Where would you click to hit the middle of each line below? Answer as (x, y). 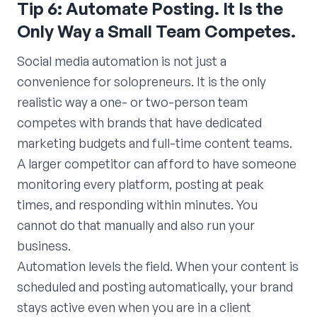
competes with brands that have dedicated (139, 122)
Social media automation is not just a (122, 60)
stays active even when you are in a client (134, 307)
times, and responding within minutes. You (137, 204)
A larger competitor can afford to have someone (157, 163)
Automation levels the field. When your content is (158, 266)
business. (44, 245)
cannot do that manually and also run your (136, 225)
